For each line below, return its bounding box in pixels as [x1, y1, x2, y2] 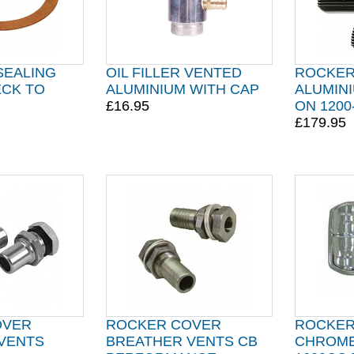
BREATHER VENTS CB [105, 333, 258, 349]
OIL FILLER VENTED [105, 65, 242, 81]
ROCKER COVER [105, 317, 221, 333]
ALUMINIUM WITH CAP [105, 81, 259, 97]
